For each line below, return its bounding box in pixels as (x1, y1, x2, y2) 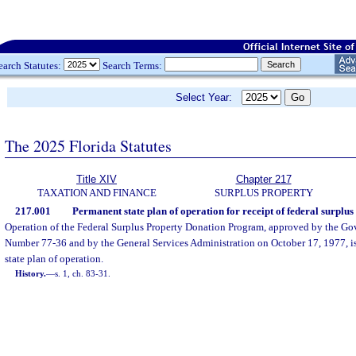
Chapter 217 (235, 173, 292, 185)
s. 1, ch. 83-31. (55, 269, 111, 278)
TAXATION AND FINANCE (37, 187, 157, 199)
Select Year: (176, 91, 242, 103)
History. (15, 269, 47, 278)
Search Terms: (100, 59, 164, 72)
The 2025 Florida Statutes (5, 134, 172, 157)
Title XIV (76, 173, 117, 185)
